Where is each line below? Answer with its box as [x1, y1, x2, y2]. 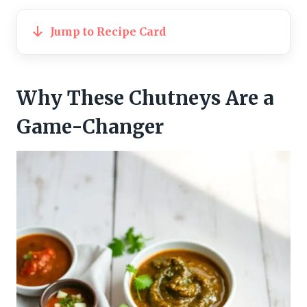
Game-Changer [16, 114, 164, 139]
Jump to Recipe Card [50, 24, 166, 38]
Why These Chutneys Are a [16, 85, 274, 110]
